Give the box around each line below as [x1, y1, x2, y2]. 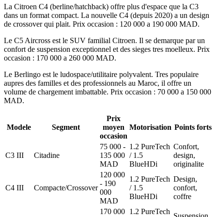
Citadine [34, 151, 60, 160]
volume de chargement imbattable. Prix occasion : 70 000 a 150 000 [4, 88, 211, 96]
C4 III [5, 184, 24, 192]
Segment [52, 123, 80, 132]
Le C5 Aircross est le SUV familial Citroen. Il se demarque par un [4, 36, 205, 45]
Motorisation [129, 123, 171, 132]
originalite [173, 160, 204, 169]
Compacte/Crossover [34, 184, 98, 192]
